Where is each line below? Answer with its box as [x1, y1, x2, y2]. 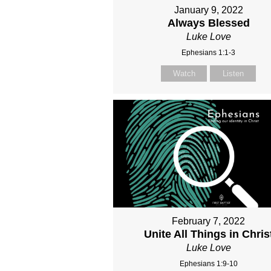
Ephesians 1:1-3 [181, 48, 236, 57]
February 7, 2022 [172, 215, 246, 226]
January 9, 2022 [174, 5, 243, 16]
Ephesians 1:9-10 [179, 259, 238, 268]
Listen [222, 69, 244, 79]
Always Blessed [167, 17, 250, 30]
